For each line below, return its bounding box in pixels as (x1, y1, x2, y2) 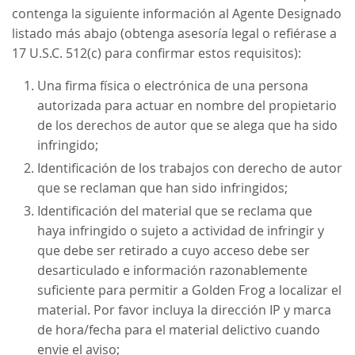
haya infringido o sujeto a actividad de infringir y (37, 221, 325, 239)
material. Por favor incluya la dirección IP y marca (37, 300, 332, 319)
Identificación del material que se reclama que (37, 201, 313, 219)
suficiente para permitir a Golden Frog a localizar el (37, 281, 342, 299)
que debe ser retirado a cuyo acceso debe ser (37, 241, 311, 259)
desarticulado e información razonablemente (37, 261, 308, 279)
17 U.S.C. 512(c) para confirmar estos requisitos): (12, 44, 302, 62)
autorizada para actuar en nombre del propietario (37, 96, 338, 114)
